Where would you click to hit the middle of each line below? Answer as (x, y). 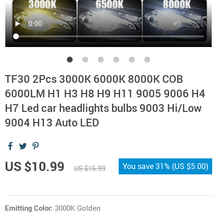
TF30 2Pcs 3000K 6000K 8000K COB (94, 79)
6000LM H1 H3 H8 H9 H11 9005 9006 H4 (105, 93)
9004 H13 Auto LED (52, 122)
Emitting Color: (29, 208)
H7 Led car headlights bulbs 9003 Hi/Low (103, 108)
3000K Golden (78, 208)
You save (139, 166)
